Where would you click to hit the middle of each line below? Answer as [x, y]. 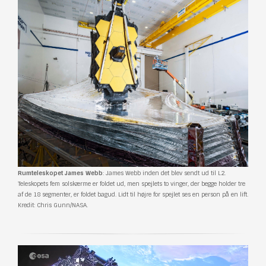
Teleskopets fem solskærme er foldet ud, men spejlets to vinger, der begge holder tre [132, 184]
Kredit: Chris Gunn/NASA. [53, 205]
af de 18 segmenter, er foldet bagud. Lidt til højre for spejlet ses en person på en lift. [133, 195]
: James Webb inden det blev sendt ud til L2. [164, 173]
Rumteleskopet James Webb [60, 173]
